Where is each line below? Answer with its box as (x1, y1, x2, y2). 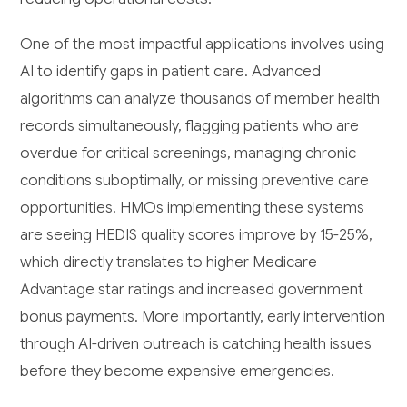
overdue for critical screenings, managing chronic (20, 144, 357, 164)
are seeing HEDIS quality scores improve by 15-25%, (20, 225, 373, 245)
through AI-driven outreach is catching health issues (20, 334, 372, 354)
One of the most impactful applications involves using (20, 35, 385, 55)
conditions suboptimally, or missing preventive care (20, 171, 370, 191)
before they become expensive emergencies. (20, 362, 335, 382)
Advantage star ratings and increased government (20, 280, 364, 300)
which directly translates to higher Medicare (20, 253, 318, 273)
